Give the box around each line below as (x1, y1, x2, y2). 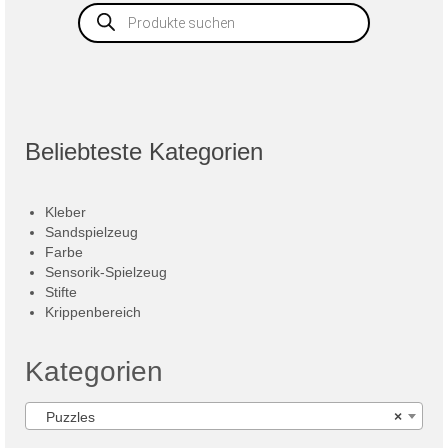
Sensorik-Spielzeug (45, 263, 167, 280)
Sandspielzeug (45, 223, 138, 240)
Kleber (45, 203, 86, 220)
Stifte (45, 283, 77, 300)
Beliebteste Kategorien (25, 137, 263, 165)
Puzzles (34, 408, 95, 425)
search (77, 14, 123, 31)
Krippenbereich (45, 303, 141, 320)
